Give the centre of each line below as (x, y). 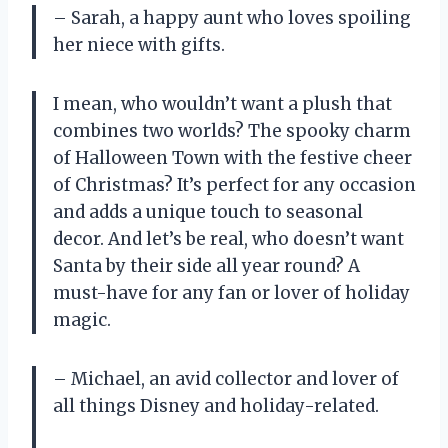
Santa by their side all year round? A (206, 265)
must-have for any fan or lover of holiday (231, 292)
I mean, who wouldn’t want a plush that (222, 103)
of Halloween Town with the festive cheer (232, 157)
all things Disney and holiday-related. (216, 405)
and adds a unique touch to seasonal (208, 211)
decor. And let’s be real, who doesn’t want (228, 238)
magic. (82, 319)
